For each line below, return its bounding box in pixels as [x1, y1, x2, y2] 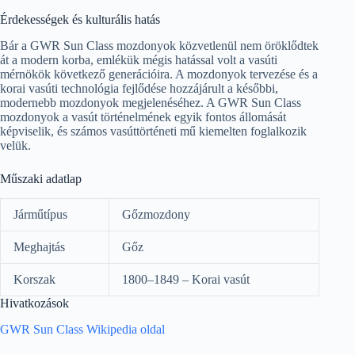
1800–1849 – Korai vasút [122, 272, 250, 286]
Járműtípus [13, 207, 67, 221]
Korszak [13, 272, 55, 286]
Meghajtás [13, 239, 65, 254]
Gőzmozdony [122, 207, 190, 221]
